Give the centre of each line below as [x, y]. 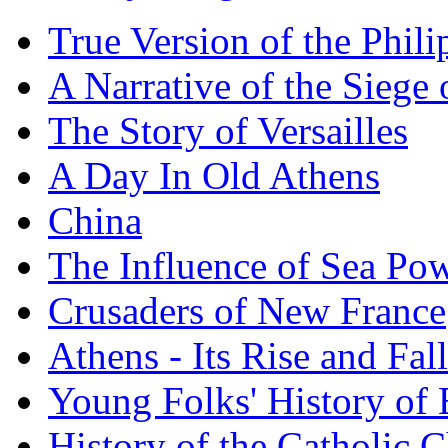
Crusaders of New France [247, 310]
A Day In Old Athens [214, 175]
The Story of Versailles [228, 130]
